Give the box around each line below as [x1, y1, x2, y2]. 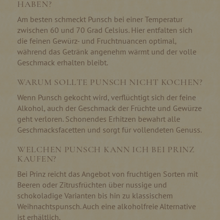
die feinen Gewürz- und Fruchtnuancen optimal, [17, 35, 176, 46]
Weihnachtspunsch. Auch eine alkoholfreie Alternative [17, 201, 196, 211]
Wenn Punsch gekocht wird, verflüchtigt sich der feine [17, 92, 196, 102]
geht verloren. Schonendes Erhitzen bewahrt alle [17, 113, 180, 124]
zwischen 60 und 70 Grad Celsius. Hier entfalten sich [17, 25, 192, 35]
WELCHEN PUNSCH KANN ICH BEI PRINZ [17, 143, 195, 155]
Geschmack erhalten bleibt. [17, 57, 108, 67]
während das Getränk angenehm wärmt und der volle [17, 46, 196, 56]
